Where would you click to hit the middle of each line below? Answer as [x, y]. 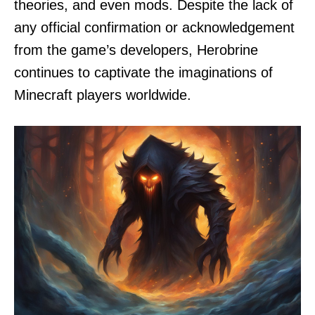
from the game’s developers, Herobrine [136, 50]
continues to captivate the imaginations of [143, 72]
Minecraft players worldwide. [103, 95]
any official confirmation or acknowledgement [154, 27]
